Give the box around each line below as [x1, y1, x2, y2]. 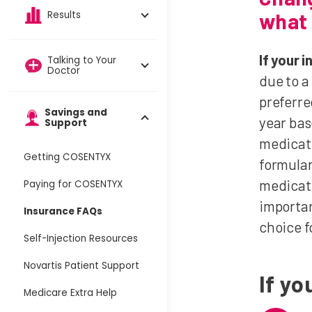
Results [47, 8, 81, 22]
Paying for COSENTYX [24, 177, 123, 191]
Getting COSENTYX [24, 150, 111, 164]
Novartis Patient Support [24, 258, 139, 272]
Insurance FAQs [24, 204, 102, 218]
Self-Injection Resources [24, 231, 138, 245]
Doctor [47, 63, 80, 77]
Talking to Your [47, 53, 116, 67]
